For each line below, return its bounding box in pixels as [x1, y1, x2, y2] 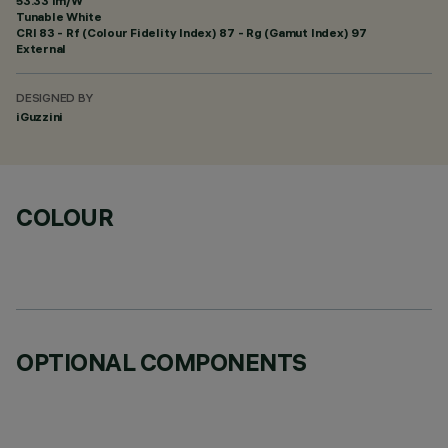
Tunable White [16, 9, 102, 24]
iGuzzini [16, 109, 64, 124]
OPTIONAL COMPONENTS [16, 347, 307, 377]
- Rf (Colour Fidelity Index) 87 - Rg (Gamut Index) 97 [54, 25, 367, 40]
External [16, 41, 67, 56]
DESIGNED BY [16, 93, 93, 106]
